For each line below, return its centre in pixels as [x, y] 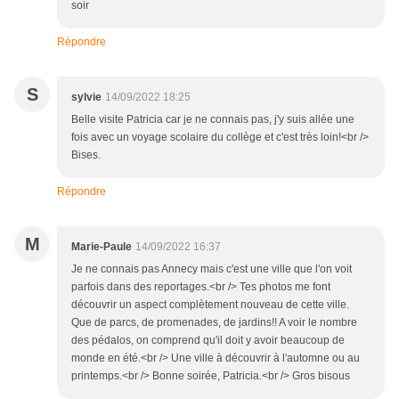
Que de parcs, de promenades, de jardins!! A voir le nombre [214, 323]
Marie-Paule [102, 247]
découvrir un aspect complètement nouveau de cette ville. [210, 305]
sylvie [86, 98]
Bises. [86, 155]
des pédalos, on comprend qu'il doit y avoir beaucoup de [208, 341]
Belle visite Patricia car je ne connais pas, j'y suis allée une [213, 120]
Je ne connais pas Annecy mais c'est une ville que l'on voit [212, 269]
